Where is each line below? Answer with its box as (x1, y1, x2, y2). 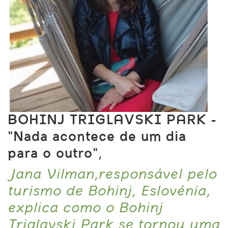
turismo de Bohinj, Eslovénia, (8, 184, 210, 199)
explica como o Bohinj (8, 201, 163, 216)
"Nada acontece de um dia (8, 129, 186, 145)
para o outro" (8, 146, 98, 162)
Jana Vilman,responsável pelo (8, 167, 217, 183)
